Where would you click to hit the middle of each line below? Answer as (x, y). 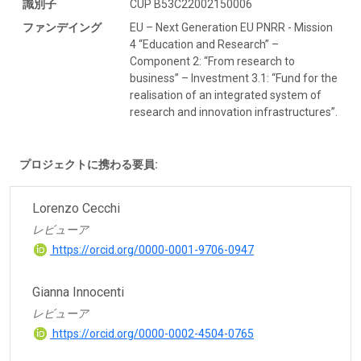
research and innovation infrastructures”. (234, 112)
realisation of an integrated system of (226, 95)
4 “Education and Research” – (204, 45)
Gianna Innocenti (78, 293)
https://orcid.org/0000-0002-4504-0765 (152, 334)
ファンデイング (62, 28)
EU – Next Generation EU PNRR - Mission (231, 28)
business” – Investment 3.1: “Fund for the (234, 79)
